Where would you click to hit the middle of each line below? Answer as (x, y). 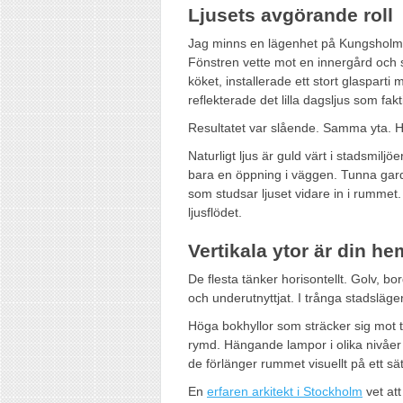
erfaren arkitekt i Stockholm (285, 391)
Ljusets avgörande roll (291, 14)
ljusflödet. (215, 212)
